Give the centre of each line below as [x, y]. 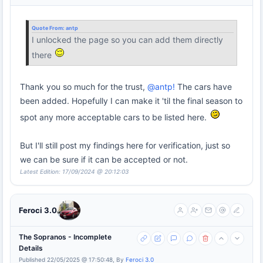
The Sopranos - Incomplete [65, 237]
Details [31, 248]
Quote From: [49, 28]
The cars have [203, 86]
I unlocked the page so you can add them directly [127, 39]
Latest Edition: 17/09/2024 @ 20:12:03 [74, 171]
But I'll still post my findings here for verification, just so [125, 145]
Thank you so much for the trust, [84, 86]
